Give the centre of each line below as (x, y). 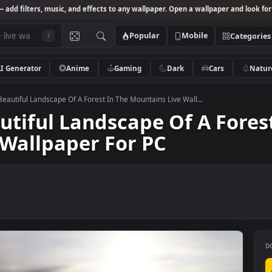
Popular (191, 39)
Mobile (247, 39)
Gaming (173, 75)
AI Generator (50, 75)
